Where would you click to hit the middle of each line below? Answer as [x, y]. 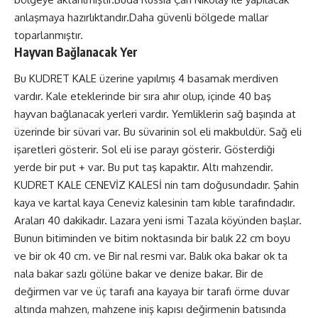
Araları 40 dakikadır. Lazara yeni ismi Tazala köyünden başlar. [158, 221]
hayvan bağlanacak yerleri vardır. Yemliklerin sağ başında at [155, 114]
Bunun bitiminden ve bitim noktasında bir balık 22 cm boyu [152, 238]
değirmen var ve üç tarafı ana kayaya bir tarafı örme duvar [152, 292]
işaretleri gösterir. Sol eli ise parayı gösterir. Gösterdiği [144, 150]
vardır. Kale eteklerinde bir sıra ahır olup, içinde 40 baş [143, 97]
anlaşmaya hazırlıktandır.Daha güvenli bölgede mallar [141, 17]
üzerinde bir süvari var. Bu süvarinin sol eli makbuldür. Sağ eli [158, 132]
